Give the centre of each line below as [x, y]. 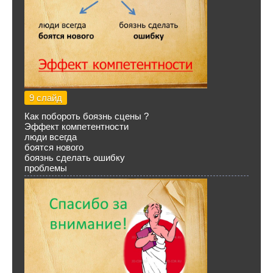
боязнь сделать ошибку [75, 158]
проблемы [46, 168]
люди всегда [52, 137]
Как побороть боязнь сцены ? [87, 116]
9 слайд [46, 98]
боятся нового [54, 147]
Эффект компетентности [76, 126]
